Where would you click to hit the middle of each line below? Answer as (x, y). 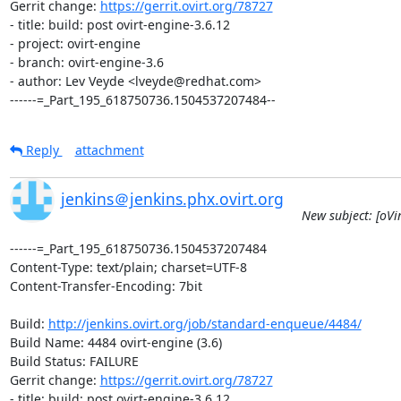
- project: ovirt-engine (75, 43)
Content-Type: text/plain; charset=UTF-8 (128, 267)
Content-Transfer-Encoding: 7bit (106, 286)
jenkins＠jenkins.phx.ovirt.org (172, 198)
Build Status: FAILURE (74, 361)
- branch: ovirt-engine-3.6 (86, 62)
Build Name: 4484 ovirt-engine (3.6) (115, 342)
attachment (109, 149)
